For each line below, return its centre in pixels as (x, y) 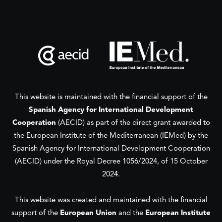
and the (131, 213)
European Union (88, 213)
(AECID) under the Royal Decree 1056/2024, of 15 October (111, 162)
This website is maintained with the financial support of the (111, 97)
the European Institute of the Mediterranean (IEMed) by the (111, 136)
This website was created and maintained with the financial (111, 200)
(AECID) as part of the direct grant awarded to (133, 123)
